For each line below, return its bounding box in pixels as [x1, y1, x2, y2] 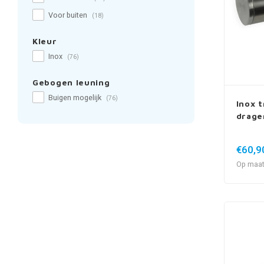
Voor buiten [48, 10, 89, 21]
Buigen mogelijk [48, 93, 103, 103]
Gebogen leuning [32, 77, 110, 87]
